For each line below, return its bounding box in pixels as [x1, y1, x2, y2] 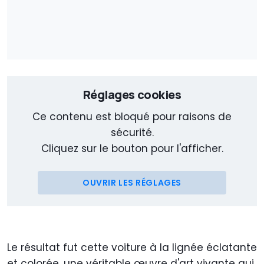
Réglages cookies [82, 87, 181, 103]
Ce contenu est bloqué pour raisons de [32, 110, 232, 124]
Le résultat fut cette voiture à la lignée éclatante [7, 240, 257, 255]
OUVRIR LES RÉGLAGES [82, 177, 182, 189]
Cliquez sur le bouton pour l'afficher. [41, 141, 223, 156]
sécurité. [110, 126, 154, 140]
